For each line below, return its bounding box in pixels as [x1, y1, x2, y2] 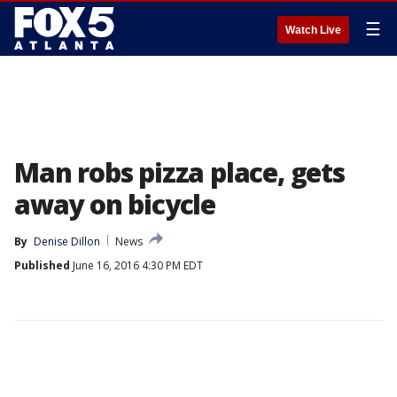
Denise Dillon [34, 234, 100, 249]
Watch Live [285, 24, 341, 36]
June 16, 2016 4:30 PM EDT [70, 258, 203, 273]
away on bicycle [14, 186, 216, 222]
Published [14, 258, 70, 273]
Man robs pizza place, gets [14, 154, 345, 191]
